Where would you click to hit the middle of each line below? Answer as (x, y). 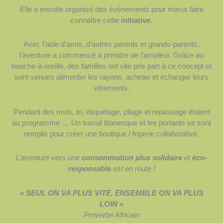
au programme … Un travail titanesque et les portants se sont (111, 123)
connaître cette (96, 20)
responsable (89, 169)
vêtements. (111, 88)
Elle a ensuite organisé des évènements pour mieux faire (111, 9)
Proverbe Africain (111, 215)
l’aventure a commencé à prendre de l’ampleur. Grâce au (111, 55)
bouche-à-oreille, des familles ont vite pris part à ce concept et (111, 66)
